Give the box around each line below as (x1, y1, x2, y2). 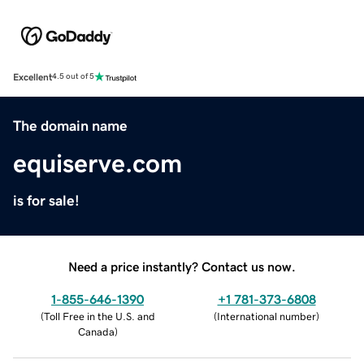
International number (217, 310, 316, 322)
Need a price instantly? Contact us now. (68, 259, 296, 273)
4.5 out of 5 (52, 72, 94, 81)
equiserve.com (13, 149, 182, 176)
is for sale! (13, 193, 80, 208)
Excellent (13, 71, 52, 82)
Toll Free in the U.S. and (43, 310, 155, 322)
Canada (77, 326, 115, 337)
